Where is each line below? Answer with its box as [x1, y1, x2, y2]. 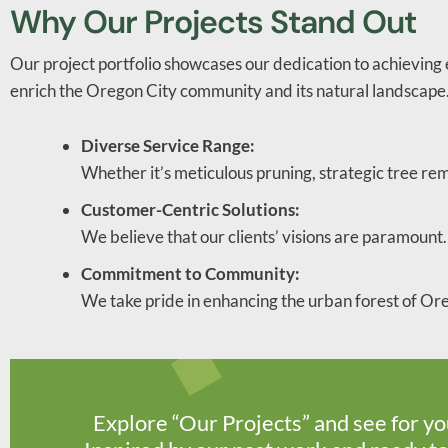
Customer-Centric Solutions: [81, 198, 300, 220]
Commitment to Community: [81, 262, 300, 284]
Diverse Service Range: [81, 134, 255, 156]
